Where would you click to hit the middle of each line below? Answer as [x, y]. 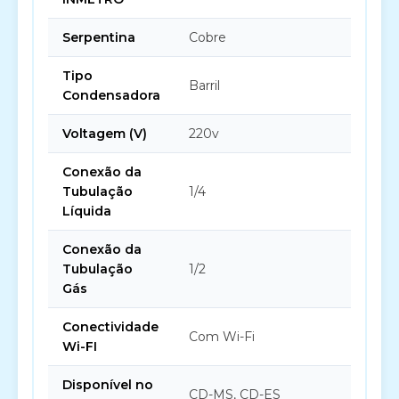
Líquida [87, 211]
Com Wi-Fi [222, 337]
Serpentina [99, 37]
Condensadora [111, 95]
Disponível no [108, 385]
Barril [204, 85]
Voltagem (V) [105, 134]
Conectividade [110, 327]
